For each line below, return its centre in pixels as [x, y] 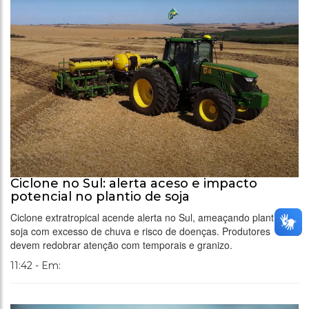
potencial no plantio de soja [100, 196]
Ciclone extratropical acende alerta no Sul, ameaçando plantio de [153, 217]
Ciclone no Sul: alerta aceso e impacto [134, 183]
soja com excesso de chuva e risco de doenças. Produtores [140, 231]
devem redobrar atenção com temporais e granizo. [121, 245]
